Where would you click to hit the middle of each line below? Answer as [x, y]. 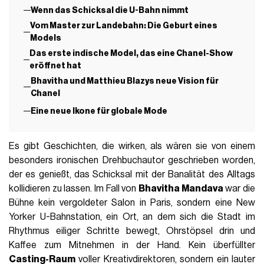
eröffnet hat [55, 66]
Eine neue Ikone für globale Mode [99, 111]
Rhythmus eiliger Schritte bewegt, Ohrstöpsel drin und [132, 231]
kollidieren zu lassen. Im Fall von [74, 188]
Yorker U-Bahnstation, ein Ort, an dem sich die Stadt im [132, 217]
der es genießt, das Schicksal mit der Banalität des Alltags [132, 174]
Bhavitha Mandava [181, 188]
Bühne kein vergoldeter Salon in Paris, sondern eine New [132, 202]
